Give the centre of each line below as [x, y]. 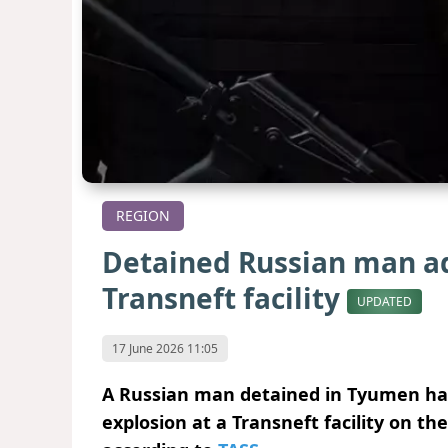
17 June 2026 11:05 [165, 348]
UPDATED [384, 301]
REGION [143, 216]
